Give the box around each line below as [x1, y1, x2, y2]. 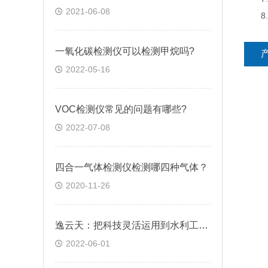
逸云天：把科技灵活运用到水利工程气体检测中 [199, 220, 208, 230]
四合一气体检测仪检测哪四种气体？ [55, 162, 208, 172]
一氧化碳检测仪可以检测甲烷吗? [55, 46, 194, 56]
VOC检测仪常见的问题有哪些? [55, 104, 187, 114]
